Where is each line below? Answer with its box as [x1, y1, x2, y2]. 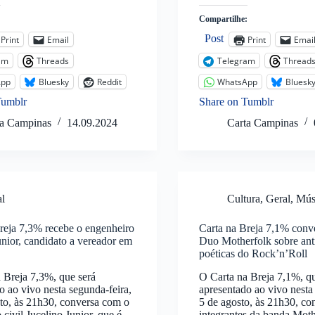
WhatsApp [217, 75, 257, 88]
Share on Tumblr [198, 96, 274, 108]
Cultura [226, 193, 260, 205]
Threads [37, 54, 70, 67]
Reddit [97, 75, 122, 88]
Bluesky [39, 75, 70, 88]
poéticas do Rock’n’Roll [198, 247, 307, 260]
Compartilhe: [198, 14, 247, 25]
